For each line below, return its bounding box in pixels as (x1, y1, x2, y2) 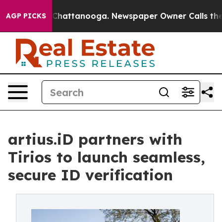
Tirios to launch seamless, (8, 148, 205, 166)
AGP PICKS (6, 11, 46, 20)
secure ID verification (8, 166, 173, 184)
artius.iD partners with (8, 130, 182, 149)
